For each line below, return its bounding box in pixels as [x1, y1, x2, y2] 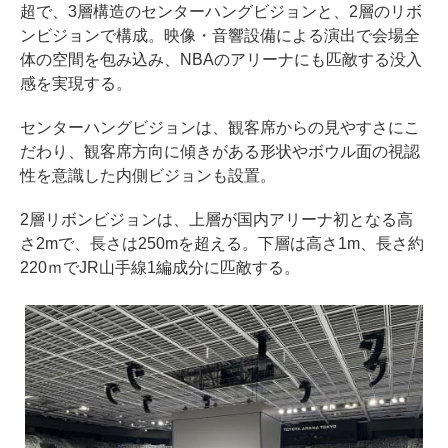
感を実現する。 [20, 75, 132, 93]
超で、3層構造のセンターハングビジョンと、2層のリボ [20, 3, 422, 21]
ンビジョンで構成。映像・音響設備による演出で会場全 [20, 27, 420, 45]
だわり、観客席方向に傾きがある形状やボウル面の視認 [20, 143, 420, 161]
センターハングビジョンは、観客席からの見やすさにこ [20, 119, 420, 137]
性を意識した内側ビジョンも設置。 [20, 167, 276, 185]
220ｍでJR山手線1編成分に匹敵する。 [20, 259, 300, 277]
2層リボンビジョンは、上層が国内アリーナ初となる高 [20, 211, 413, 229]
